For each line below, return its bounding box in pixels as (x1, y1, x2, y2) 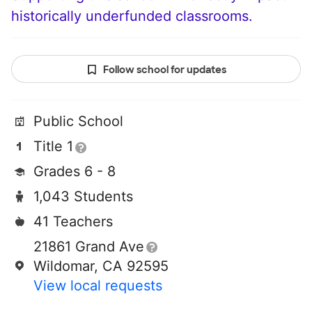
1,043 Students (33, 188, 133, 205)
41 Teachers (33, 213, 113, 231)
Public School (33, 113, 123, 130)
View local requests (33, 277, 162, 295)
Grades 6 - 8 (33, 163, 116, 180)
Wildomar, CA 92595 (33, 258, 169, 275)
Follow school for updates (102, 63, 226, 77)
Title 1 (33, 138, 73, 155)
